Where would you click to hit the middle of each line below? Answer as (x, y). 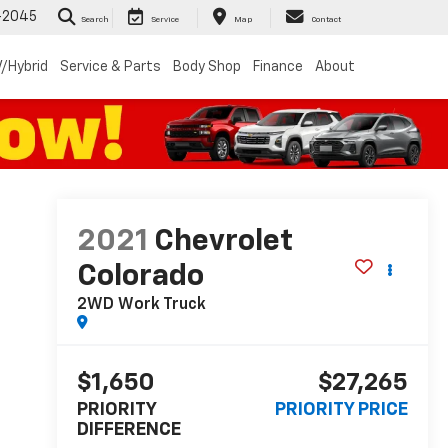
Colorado (140, 277)
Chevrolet (223, 242)
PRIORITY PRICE (341, 410)
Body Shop (207, 66)
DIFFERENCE (128, 430)
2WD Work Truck (141, 305)
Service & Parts (110, 66)
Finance (278, 66)
